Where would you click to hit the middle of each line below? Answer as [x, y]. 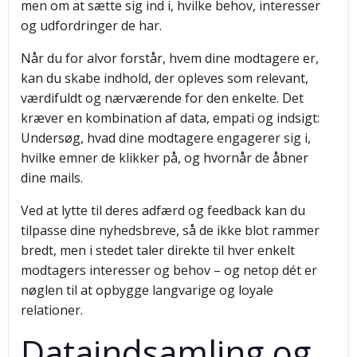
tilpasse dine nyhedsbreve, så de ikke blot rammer [170, 230]
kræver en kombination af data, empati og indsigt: [170, 118]
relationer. [52, 310]
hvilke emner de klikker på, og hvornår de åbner [165, 158]
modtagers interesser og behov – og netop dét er [169, 270]
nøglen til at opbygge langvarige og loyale [147, 290]
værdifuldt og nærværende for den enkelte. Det [162, 98]
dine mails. [52, 178]
